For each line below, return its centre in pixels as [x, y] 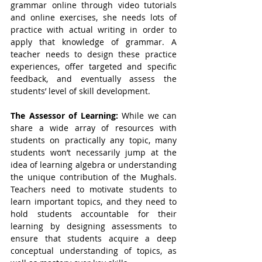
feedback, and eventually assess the [94, 79]
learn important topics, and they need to [94, 201]
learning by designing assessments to [94, 226]
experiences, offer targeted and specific [94, 66]
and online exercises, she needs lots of [94, 17]
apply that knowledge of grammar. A [94, 42]
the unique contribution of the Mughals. [94, 177]
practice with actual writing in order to [94, 30]
